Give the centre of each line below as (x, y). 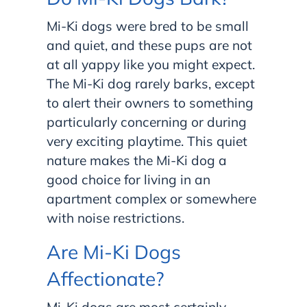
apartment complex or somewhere (151, 198)
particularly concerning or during (147, 122)
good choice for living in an (128, 179)
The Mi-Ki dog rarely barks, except (151, 83)
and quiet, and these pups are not (149, 45)
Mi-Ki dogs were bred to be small (148, 26)
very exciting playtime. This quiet (147, 141)
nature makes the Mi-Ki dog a (137, 160)
